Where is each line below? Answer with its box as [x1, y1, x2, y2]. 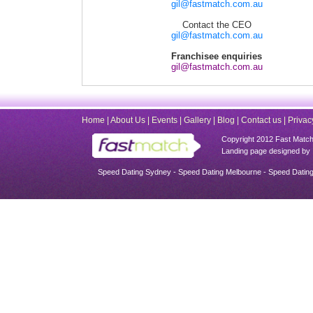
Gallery [184, 115, 211, 125]
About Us [110, 115, 145, 125]
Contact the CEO [182, 20, 252, 30]
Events [152, 115, 177, 125]
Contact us [241, 115, 282, 125]
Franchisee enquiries [171, 51, 262, 61]
